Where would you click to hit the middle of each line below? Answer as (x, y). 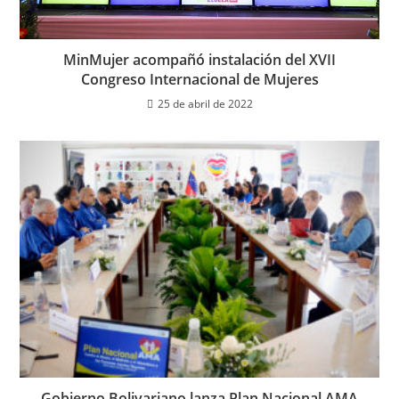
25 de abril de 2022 (205, 103)
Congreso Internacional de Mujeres (199, 79)
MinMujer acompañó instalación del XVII (199, 59)
